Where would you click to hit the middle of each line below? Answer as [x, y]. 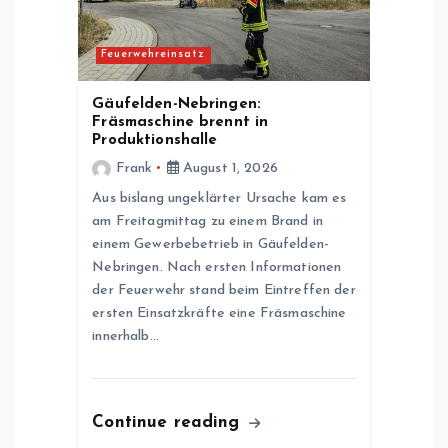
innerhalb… [125, 336]
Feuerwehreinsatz [153, 55]
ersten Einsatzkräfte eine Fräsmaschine [219, 313]
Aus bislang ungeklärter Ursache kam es [219, 198]
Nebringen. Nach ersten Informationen [217, 267]
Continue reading [169, 422]
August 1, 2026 [228, 168]
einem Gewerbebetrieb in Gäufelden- [211, 244]
